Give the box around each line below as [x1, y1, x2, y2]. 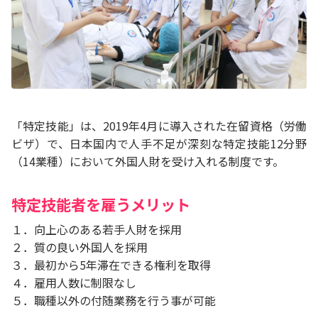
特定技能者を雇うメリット [11, 192, 190, 215]
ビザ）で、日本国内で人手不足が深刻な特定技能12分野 [11, 134, 307, 152]
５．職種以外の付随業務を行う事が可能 [11, 291, 216, 309]
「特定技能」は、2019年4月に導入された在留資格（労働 [11, 116, 307, 134]
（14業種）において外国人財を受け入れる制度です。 [11, 152, 284, 170]
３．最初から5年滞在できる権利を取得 [11, 256, 211, 273]
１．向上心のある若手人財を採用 [11, 220, 182, 238]
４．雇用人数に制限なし [11, 273, 136, 291]
